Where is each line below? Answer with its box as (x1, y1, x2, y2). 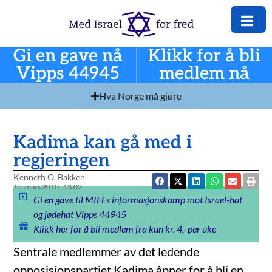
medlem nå (158, 63, 250, 85)
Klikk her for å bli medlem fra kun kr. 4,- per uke (33, 223, 216, 235)
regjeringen (13, 150, 110, 172)
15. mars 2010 (13, 182, 59, 192)
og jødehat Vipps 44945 (33, 208, 126, 220)
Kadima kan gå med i (13, 132, 192, 154)
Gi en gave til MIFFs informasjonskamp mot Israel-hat (33, 194, 242, 206)
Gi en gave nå (13, 46, 123, 67)
